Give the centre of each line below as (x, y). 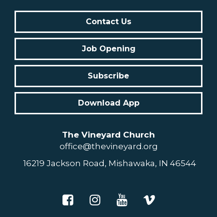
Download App (108, 103)
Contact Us (108, 22)
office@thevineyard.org (108, 147)
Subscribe (108, 76)
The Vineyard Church (108, 135)
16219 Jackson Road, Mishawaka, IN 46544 (108, 163)
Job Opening (108, 49)
